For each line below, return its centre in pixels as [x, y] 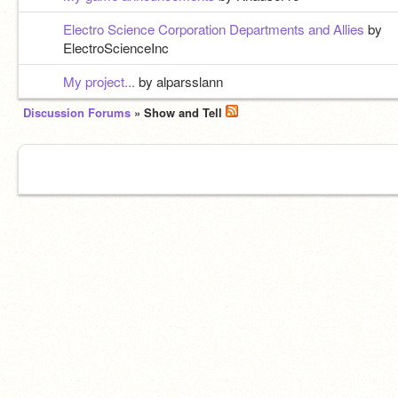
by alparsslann [180, 81]
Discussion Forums [77, 112]
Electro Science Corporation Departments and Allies [213, 29]
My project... [100, 81]
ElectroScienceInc [115, 48]
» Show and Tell [180, 112]
